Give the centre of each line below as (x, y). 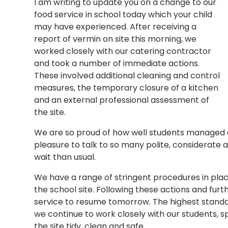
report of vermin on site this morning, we (116, 39)
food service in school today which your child (123, 14)
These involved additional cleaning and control (127, 75)
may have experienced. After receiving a (116, 26)
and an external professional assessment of (122, 100)
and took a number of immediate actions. (117, 63)
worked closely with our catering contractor (123, 51)
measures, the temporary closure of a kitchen (126, 88)
